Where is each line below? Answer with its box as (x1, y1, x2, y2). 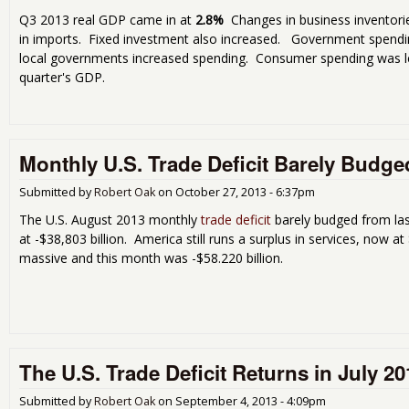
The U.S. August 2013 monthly (19, 210, 201, 228)
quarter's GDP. (19, 68, 105, 87)
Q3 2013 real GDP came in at (19, 11, 195, 29)
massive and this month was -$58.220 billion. (19, 248, 290, 267)
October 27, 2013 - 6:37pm (175, 184, 315, 200)
